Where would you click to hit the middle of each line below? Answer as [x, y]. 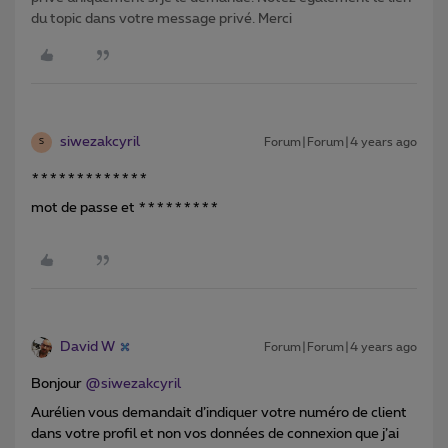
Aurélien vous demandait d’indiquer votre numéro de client [219, 412]
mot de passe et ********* [125, 207]
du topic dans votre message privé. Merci [161, 18]
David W [87, 346]
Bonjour [58, 383]
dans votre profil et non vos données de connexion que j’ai [215, 433]
